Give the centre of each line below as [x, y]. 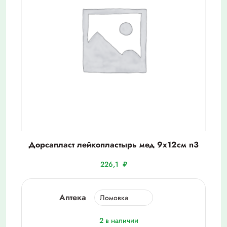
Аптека [73, 198]
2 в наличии [119, 221]
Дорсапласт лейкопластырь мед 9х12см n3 [113, 145]
